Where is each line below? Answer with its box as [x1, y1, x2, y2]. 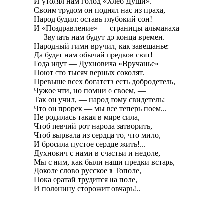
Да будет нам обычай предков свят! [34, 50, 153, 59]
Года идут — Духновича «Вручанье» [34, 59, 159, 68]
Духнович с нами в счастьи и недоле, [34, 148, 160, 157]
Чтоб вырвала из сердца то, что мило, [34, 130, 161, 139]
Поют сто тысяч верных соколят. [34, 68, 144, 77]
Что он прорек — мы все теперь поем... [34, 104, 166, 112]
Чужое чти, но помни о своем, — [34, 86, 146, 95]
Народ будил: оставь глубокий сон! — [34, 14, 162, 23]
